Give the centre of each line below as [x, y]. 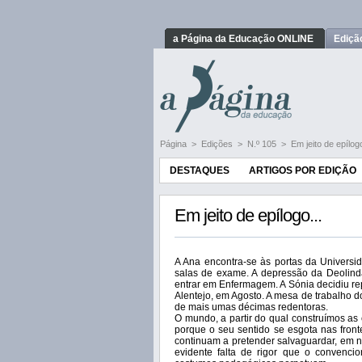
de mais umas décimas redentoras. [251, 307]
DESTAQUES [200, 170]
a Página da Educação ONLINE [243, 39]
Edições [218, 144]
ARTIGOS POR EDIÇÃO [303, 170]
